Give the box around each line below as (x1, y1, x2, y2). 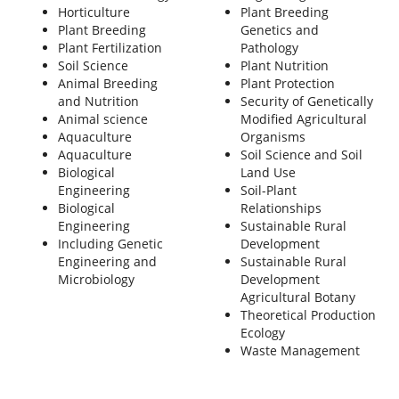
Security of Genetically (240, 92, 373, 110)
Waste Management (240, 341, 360, 359)
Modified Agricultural (240, 110, 367, 127)
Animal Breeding (57, 74, 158, 92)
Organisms (240, 127, 305, 145)
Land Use (240, 163, 296, 181)
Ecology (240, 323, 285, 341)
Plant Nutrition (240, 56, 329, 74)
